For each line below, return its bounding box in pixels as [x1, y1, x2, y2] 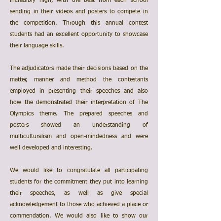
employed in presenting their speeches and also [10, 88, 148, 94]
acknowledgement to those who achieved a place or [10, 202, 148, 208]
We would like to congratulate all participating [10, 168, 148, 174]
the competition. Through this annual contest [10, 20, 148, 26]
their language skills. [10, 43, 64, 49]
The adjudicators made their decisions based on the [10, 66, 148, 72]
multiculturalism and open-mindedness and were [10, 134, 148, 140]
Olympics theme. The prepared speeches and [10, 111, 148, 117]
